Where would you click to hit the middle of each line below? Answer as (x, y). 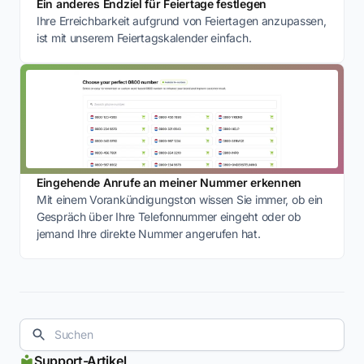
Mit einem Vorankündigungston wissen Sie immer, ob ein (180, 199)
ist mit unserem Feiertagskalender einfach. (144, 37)
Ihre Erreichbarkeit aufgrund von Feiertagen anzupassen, (182, 20)
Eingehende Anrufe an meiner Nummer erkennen (169, 182)
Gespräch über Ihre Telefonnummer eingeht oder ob (169, 216)
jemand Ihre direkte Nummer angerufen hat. (149, 233)
